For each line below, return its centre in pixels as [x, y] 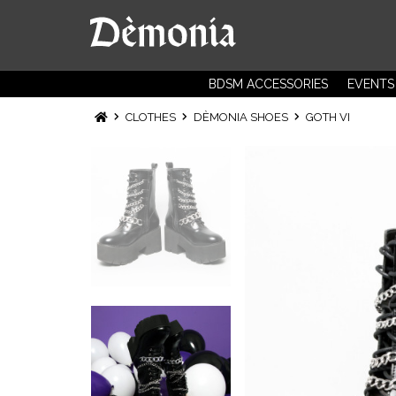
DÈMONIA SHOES [245, 117]
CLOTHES [154, 117]
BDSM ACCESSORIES [268, 84]
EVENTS [371, 84]
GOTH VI [328, 117]
